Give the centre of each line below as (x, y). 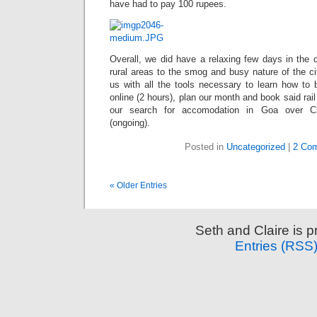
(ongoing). (131, 123)
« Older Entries (138, 185)
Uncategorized (256, 147)
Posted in (206, 147)
